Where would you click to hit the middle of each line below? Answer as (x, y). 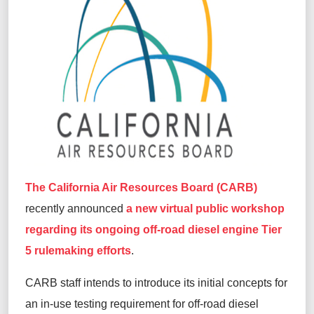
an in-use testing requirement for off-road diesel (142, 303)
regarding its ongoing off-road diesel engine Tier (153, 229)
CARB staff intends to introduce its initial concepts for (156, 282)
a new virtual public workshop (205, 208)
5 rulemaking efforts (78, 250)
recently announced (76, 208)
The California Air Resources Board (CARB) (141, 187)
